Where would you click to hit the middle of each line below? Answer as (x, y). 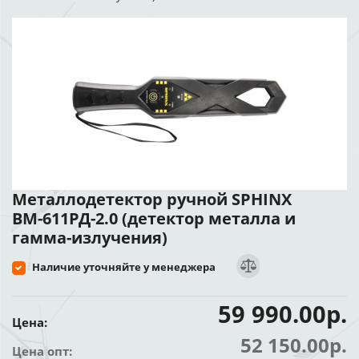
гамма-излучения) (90, 238)
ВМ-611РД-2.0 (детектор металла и (154, 218)
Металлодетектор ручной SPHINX (152, 199)
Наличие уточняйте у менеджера (124, 266)
